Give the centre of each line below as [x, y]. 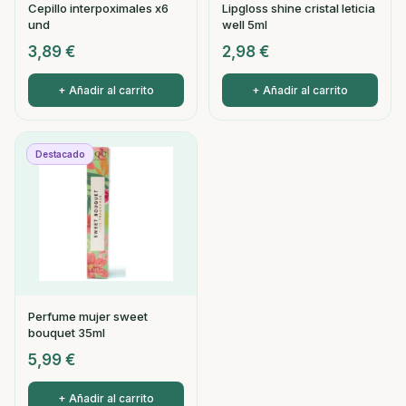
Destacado [60, 154]
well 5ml [245, 24]
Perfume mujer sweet [88, 316]
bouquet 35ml [67, 333]
